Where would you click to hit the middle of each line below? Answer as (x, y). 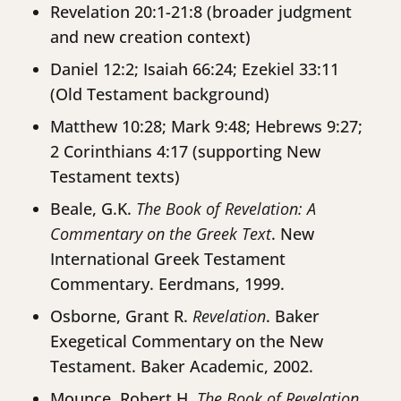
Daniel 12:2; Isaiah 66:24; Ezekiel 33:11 (195, 69)
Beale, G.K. (93, 209)
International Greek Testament (168, 259)
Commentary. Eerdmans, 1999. (167, 284)
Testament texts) (115, 177)
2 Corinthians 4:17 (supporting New (185, 152)
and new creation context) (150, 37)
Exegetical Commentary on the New (187, 341)
